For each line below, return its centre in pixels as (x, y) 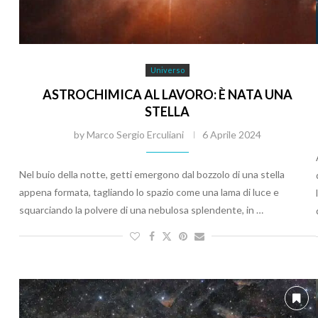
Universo (167, 70)
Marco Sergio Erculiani (135, 134)
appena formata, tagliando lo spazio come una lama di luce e (149, 192)
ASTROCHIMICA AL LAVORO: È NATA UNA (167, 94)
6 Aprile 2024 (231, 134)
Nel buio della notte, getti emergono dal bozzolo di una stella (152, 174)
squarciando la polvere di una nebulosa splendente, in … (141, 209)
